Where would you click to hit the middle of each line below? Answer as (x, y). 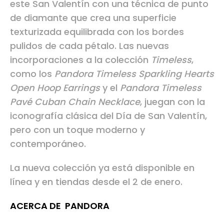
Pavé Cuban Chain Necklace (75, 101)
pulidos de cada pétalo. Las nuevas (89, 45)
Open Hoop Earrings (55, 87)
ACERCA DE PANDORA (60, 205)
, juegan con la (172, 101)
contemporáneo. (48, 143)
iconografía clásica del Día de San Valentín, (108, 115)
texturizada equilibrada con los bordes (97, 31)
